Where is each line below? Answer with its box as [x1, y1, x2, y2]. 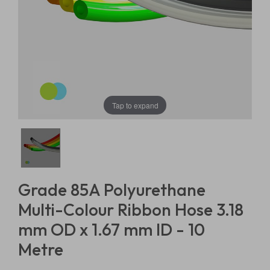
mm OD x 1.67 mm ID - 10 [18, 219, 205, 240]
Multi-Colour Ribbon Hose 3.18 [18, 199, 243, 220]
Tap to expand [111, 99, 159, 110]
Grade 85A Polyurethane [18, 179, 206, 200]
